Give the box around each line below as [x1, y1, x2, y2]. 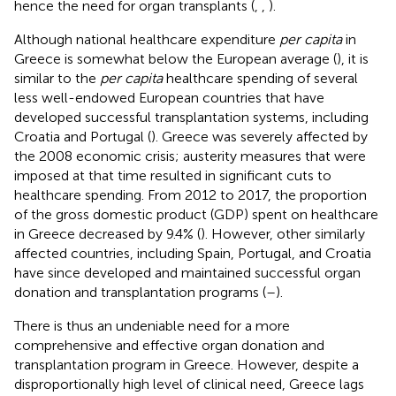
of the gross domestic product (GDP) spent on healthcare [14, 205, 378, 223]
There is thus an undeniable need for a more [14, 316, 290, 334]
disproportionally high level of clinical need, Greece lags [14, 375, 364, 392]
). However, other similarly [201, 225, 365, 242]
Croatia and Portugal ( [14, 127, 151, 145]
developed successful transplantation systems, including [14, 108, 369, 126]
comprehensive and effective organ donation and [14, 336, 324, 354]
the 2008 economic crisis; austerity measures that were [14, 147, 366, 164]
